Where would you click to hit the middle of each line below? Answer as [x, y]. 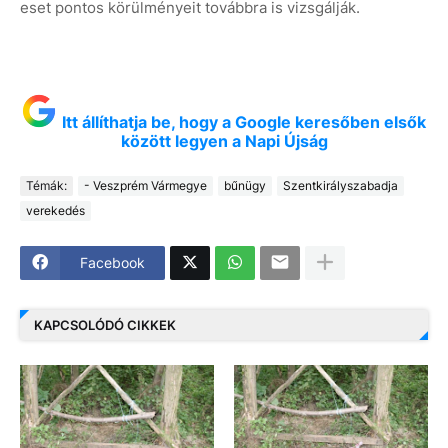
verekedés [55, 211]
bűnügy [245, 186]
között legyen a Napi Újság [224, 140]
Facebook [112, 263]
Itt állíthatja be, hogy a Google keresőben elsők [244, 121]
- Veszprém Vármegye [145, 186]
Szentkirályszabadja [340, 186]
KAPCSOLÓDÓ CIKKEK [105, 325]
